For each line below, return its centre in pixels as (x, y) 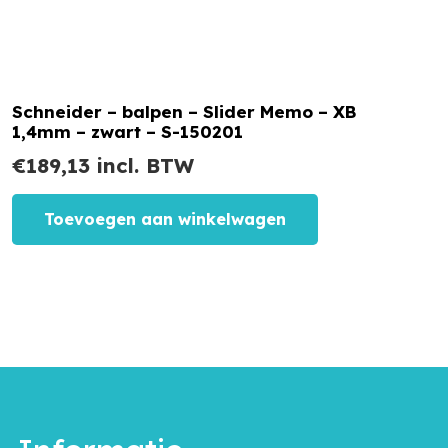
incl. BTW (141, 166)
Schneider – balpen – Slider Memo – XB (184, 112)
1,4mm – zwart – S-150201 (127, 132)
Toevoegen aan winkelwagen (164, 218)
